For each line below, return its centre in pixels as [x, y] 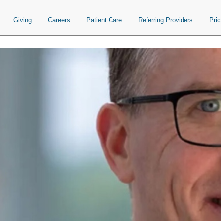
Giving [22, 20]
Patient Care [104, 20]
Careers [59, 20]
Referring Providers [166, 20]
